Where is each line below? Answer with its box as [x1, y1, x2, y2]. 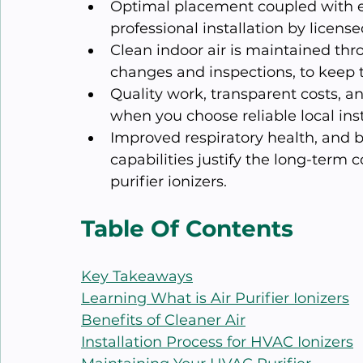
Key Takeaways [81, 267, 193, 286]
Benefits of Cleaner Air [81, 311, 246, 330]
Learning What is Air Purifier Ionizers [81, 289, 349, 308]
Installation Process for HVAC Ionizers [81, 333, 353, 352]
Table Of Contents [81, 215, 293, 243]
